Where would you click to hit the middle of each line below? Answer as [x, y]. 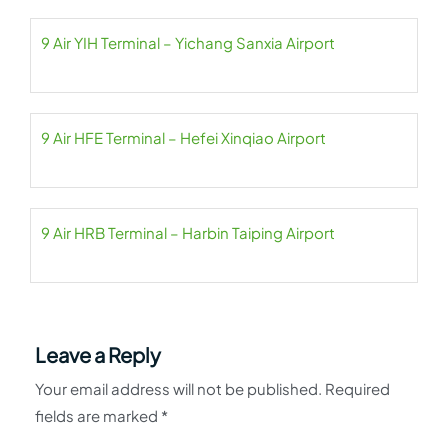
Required [357, 388]
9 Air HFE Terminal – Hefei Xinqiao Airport [183, 137]
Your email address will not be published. [178, 388]
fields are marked [98, 415]
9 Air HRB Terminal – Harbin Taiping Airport [188, 232]
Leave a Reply [98, 354]
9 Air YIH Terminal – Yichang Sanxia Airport [188, 42]
